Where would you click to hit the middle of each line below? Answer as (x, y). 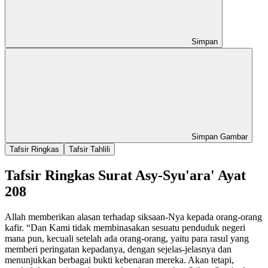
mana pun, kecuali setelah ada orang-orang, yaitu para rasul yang (127, 238)
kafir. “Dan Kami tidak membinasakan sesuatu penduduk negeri (125, 227)
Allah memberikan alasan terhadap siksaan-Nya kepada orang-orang (133, 217)
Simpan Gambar (218, 136)
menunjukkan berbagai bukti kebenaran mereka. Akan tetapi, (119, 260)
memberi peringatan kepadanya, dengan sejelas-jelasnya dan (118, 249)
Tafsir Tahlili (89, 149)
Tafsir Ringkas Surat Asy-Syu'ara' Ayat (125, 175)
